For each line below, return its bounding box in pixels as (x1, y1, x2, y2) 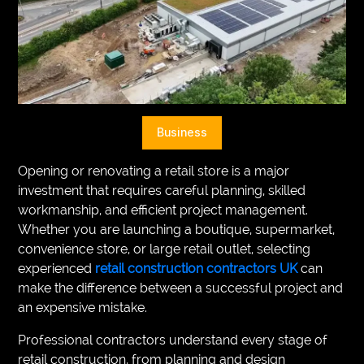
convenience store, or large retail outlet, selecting (18, 240, 311, 257)
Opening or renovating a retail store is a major (18, 162, 290, 179)
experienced (18, 260, 96, 276)
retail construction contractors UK (95, 260, 298, 276)
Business (157, 125, 207, 139)
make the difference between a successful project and (18, 279, 344, 296)
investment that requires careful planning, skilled (18, 182, 306, 198)
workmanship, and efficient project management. (18, 201, 309, 218)
